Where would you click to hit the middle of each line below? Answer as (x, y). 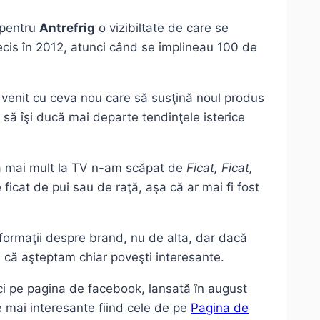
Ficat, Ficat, (220, 168)
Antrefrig (67, 28)
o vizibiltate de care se (162, 28)
